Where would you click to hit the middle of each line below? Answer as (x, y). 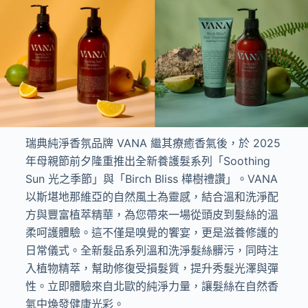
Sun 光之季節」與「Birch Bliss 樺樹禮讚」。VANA (151, 178)
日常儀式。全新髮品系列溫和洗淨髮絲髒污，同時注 (152, 250)
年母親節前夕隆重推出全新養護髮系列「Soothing (147, 161)
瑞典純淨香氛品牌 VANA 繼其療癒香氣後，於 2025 (153, 143)
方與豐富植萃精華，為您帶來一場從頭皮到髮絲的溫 (152, 214)
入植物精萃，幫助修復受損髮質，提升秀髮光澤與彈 (152, 268)
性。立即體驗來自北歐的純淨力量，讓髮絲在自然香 (152, 286)
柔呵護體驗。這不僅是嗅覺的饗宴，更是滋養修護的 (152, 232)
